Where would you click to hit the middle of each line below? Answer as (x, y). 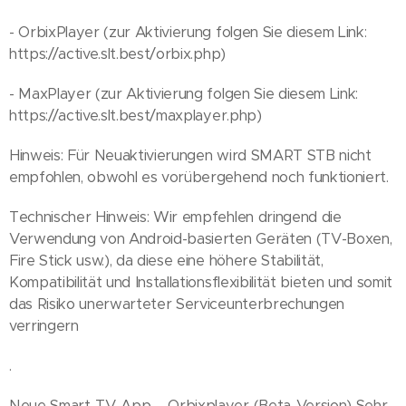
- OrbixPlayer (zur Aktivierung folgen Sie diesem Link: (188, 32)
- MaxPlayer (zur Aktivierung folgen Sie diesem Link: (184, 94)
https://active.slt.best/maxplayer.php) (135, 116)
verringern (44, 326)
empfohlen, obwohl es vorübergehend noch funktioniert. (199, 177)
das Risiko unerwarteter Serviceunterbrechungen (177, 304)
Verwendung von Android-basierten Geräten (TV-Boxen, (201, 239)
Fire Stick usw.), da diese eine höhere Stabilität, (166, 261)
